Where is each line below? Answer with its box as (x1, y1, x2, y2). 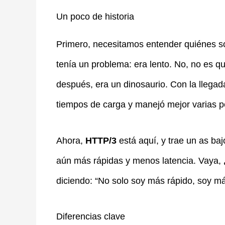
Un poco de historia (56, 11, 134, 22)
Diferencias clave (56, 211, 125, 222)
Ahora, (56, 135, 85, 146)
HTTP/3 (85, 135, 117, 146)
